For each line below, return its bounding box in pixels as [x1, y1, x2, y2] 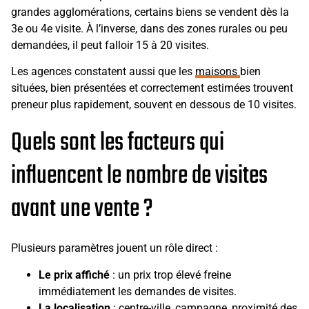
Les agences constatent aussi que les [11, 65, 195, 79]
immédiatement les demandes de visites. [39, 284, 237, 298]
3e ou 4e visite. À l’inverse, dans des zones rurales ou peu [11, 21, 288, 35]
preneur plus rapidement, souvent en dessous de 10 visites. [11, 98, 297, 112]
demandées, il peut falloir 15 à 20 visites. [11, 38, 209, 52]
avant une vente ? [11, 190, 153, 230]
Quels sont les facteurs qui [11, 123, 224, 163]
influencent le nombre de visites [11, 157, 268, 197]
